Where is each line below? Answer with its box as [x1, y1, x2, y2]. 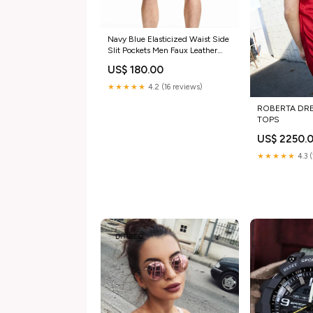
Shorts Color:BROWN [108, 56, 188, 66]
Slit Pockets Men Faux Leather [108, 45, 217, 55]
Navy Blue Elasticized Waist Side [108, 34, 229, 44]
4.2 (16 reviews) [146, 82, 203, 92]
